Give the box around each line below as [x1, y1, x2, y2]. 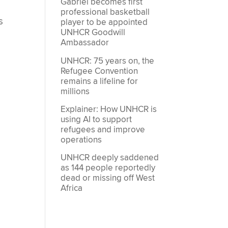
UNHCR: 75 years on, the [61, 55, 155, 67]
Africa [61, 183, 83, 194]
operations [61, 134, 102, 146]
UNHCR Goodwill [61, 27, 126, 39]
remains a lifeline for [61, 75, 138, 87]
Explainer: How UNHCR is [61, 104, 157, 115]
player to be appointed [61, 17, 148, 28]
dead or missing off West [61, 173, 155, 184]
